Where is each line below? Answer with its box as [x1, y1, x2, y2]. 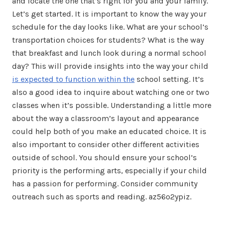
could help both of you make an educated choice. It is [12, 127, 206, 136]
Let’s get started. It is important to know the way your [12, 9, 206, 19]
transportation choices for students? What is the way [12, 35, 204, 45]
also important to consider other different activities [12, 140, 199, 149]
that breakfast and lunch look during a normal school [12, 48, 206, 58]
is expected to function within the [12, 74, 135, 84]
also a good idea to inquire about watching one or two [12, 87, 209, 97]
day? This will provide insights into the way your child [12, 61, 208, 71]
